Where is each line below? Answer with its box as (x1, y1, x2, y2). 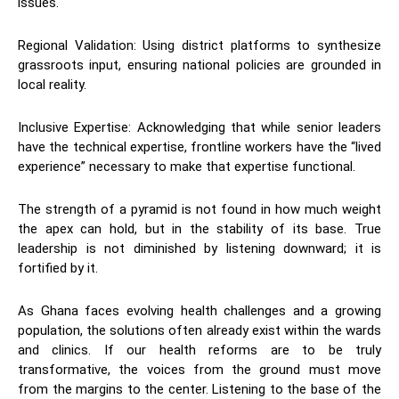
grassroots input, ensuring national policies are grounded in (18, 56, 381, 73)
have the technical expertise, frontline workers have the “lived (18, 138, 381, 155)
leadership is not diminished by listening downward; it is (18, 240, 381, 256)
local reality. (18, 76, 86, 93)
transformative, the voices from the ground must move (18, 361, 381, 378)
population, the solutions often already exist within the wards (18, 322, 381, 338)
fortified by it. (18, 259, 98, 276)
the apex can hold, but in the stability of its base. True (18, 220, 381, 237)
